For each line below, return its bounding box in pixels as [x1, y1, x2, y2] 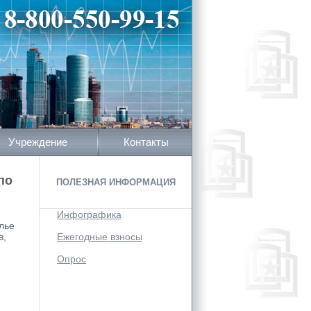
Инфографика [57, 209, 121, 220]
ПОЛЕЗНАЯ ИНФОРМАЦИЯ [56, 177, 176, 187]
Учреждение [8, 136, 67, 148]
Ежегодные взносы [57, 231, 142, 242]
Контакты [123, 136, 169, 148]
